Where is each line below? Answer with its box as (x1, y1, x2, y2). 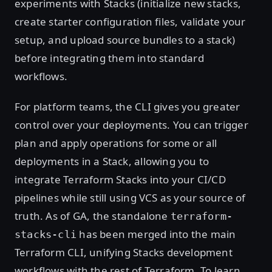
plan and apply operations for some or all (15, 135, 217, 150)
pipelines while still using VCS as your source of (15, 190, 246, 205)
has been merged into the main (76, 226, 236, 241)
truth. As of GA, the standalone (15, 208, 171, 223)
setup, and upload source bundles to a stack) (15, 32, 236, 47)
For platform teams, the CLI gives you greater (15, 99, 240, 114)
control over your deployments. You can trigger (15, 117, 248, 132)
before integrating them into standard (15, 50, 204, 65)
